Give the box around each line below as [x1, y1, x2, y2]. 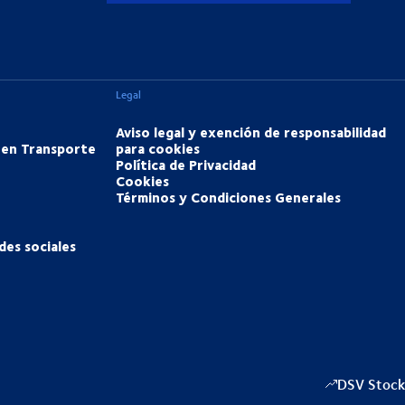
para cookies [116, 137, 201, 160]
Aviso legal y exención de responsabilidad [116, 121, 387, 144]
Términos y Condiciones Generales [116, 186, 342, 209]
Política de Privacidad [116, 154, 257, 176]
